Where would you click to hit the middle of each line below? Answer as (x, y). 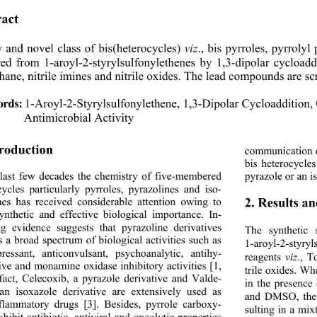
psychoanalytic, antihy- (173, 254)
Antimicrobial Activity (79, 119)
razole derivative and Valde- (158, 280)
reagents (264, 258)
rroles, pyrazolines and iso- (162, 190)
